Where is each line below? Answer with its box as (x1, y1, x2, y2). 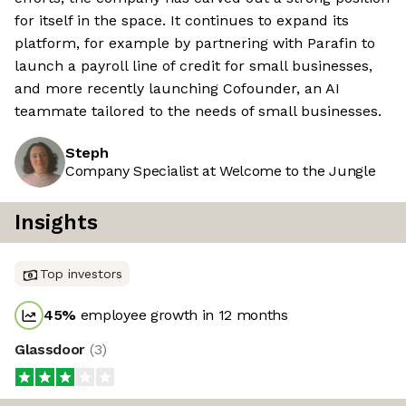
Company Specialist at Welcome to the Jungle (65, 162, 376, 180)
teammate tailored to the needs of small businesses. (14, 102, 382, 121)
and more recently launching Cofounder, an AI (14, 80, 340, 98)
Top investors (40, 266, 122, 282)
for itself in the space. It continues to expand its (14, 12, 349, 30)
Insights (14, 210, 98, 236)
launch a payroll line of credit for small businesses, (14, 57, 372, 75)
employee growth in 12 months (76, 306, 288, 324)
